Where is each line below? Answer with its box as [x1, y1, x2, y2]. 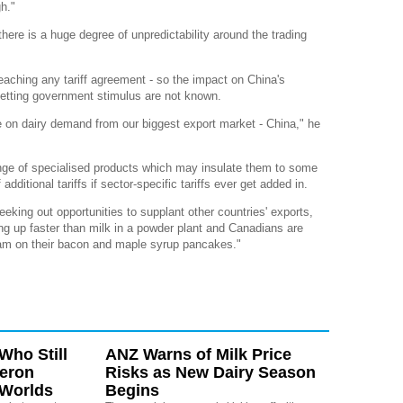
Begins [104, 381, 159, 400]
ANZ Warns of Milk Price [104, 345, 291, 364]
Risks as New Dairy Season [104, 363, 316, 382]
